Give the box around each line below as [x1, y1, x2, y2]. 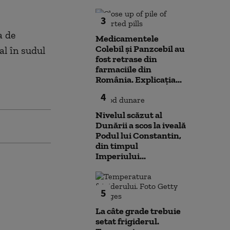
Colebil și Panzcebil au [95, 43, 185, 54]
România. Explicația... [95, 74, 182, 85]
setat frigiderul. [95, 216, 159, 227]
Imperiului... [95, 150, 146, 162]
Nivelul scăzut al [95, 109, 162, 121]
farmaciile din [95, 64, 151, 75]
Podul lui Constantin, [95, 130, 181, 141]
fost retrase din [95, 53, 157, 65]
